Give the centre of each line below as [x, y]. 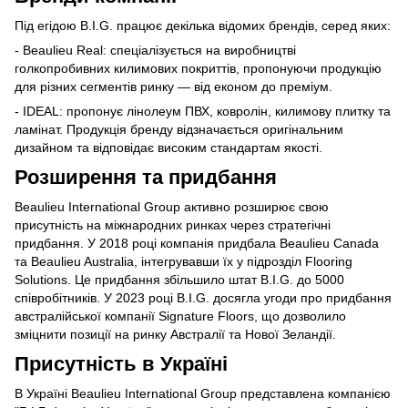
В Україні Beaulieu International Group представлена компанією [203, 393]
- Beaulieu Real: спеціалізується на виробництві [155, 50]
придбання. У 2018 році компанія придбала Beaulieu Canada [197, 243]
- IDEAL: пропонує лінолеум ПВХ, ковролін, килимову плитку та [203, 111]
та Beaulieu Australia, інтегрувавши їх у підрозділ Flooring [184, 261]
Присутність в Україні [121, 363]
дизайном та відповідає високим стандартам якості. [168, 147]
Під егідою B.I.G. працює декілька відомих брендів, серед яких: [203, 25]
